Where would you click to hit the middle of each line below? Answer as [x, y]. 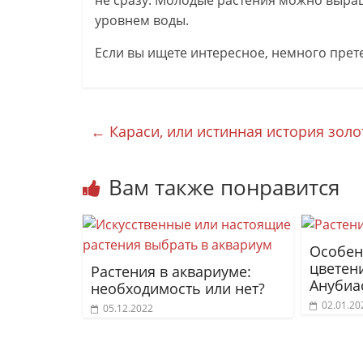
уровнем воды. [142, 20]
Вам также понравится [224, 187]
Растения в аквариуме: [171, 271]
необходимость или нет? [178, 288]
